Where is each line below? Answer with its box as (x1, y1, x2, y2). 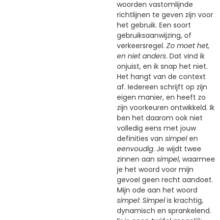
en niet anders (117, 51, 166, 61)
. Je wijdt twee (153, 143, 201, 154)
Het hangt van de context (117, 71, 206, 82)
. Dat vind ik (166, 51, 205, 61)
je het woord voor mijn (117, 164, 193, 174)
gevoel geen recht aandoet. (117, 174, 213, 185)
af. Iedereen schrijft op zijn (117, 82, 207, 92)
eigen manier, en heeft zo (117, 92, 206, 102)
